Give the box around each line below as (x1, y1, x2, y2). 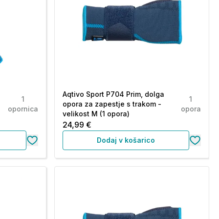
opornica (7, 105, 38, 113)
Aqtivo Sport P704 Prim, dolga (62, 90, 164, 98)
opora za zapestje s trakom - (62, 100, 161, 108)
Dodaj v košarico (96, 136, 155, 144)
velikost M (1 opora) (62, 109, 130, 118)
